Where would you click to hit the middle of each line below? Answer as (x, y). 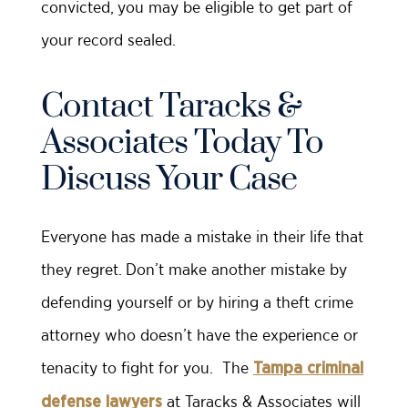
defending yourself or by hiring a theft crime (197, 302)
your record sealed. (108, 40)
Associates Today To (182, 143)
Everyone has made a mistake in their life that (202, 237)
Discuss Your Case (169, 180)
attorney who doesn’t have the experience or (199, 335)
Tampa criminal (308, 369)
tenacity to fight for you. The (147, 368)
